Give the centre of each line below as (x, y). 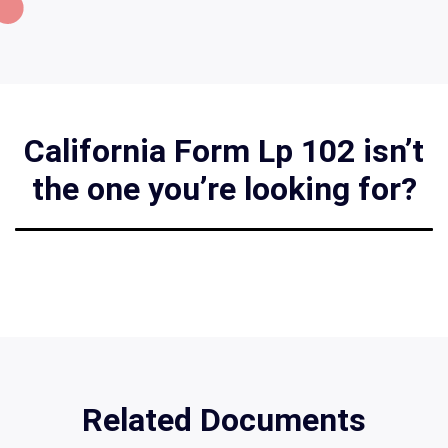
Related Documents (224, 420)
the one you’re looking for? (224, 189)
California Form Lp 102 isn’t (224, 151)
